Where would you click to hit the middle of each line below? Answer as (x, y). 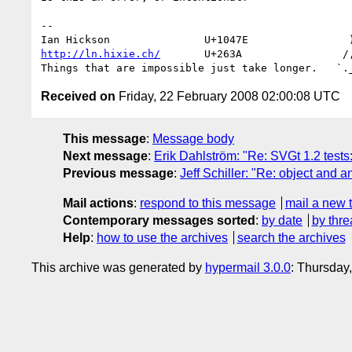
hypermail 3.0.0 (248, 267)
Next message (105, 156)
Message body (193, 138)
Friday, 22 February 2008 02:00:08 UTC (228, 96)
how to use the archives (162, 237)
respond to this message (208, 203)
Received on (78, 96)
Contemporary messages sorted (159, 220)
